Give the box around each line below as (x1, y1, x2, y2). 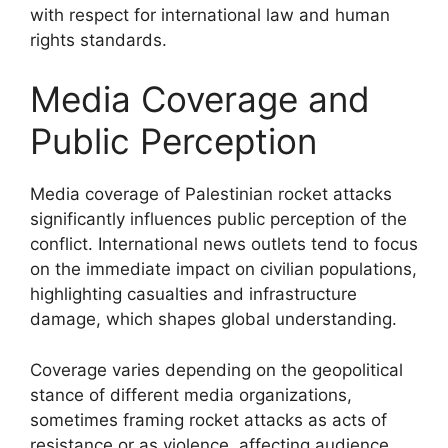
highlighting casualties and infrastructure (30, 284, 357, 304)
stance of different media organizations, (30, 384, 352, 405)
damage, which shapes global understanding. (30, 309, 397, 329)
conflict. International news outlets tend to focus (30, 234, 418, 254)
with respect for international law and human (30, 4, 390, 25)
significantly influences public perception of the (30, 209, 407, 229)
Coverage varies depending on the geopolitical (30, 359, 403, 380)
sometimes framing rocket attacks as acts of (30, 409, 387, 430)
